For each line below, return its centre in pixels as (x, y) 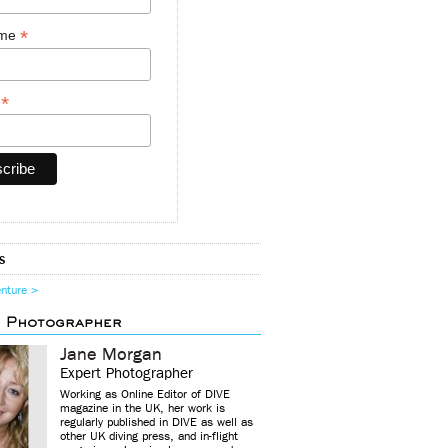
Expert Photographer (126, 373)
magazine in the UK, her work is (142, 408)
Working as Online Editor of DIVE (144, 394)
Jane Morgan (110, 355)
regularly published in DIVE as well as (156, 422)
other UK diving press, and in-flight (148, 436)
